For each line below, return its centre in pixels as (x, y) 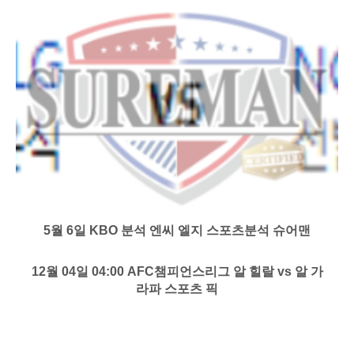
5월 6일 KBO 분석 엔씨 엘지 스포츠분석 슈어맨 (177, 230)
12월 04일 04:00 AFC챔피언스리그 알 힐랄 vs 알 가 (177, 271)
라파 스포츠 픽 (177, 288)
